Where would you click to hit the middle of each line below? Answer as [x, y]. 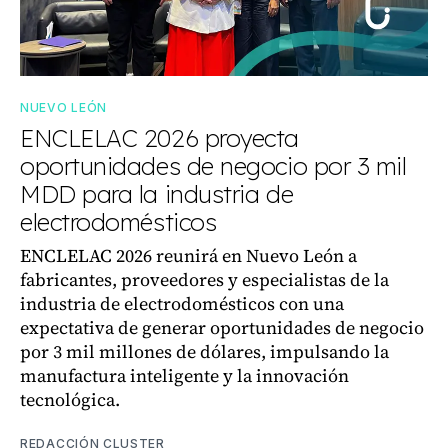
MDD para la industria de [157, 193]
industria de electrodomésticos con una [182, 303]
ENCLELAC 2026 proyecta [159, 137]
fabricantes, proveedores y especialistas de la [204, 279]
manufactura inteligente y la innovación [184, 375]
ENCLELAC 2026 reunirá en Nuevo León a [188, 255]
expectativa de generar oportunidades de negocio [222, 327]
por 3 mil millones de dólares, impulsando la [204, 351]
